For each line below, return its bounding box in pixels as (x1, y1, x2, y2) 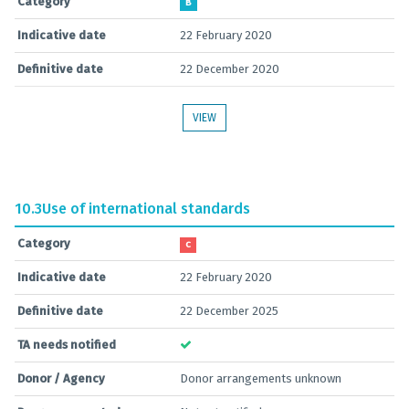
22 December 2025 (180, 304, 278, 318)
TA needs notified (17, 338, 116, 351)
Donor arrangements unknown (180, 372, 341, 385)
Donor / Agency (17, 372, 105, 385)
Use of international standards (42, 200, 250, 217)
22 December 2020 (180, 62, 279, 76)
